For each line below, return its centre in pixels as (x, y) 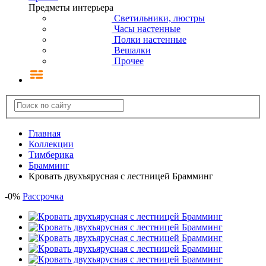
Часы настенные (147, 28)
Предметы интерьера (71, 7)
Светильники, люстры (159, 18)
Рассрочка (43, 197)
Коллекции (51, 144)
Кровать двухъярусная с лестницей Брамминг (121, 176)
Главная (45, 134)
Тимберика (51, 155)
